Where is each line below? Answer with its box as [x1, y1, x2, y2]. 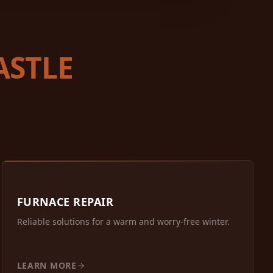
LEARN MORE [16, 260, 77, 272]
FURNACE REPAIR [16, 194, 113, 210]
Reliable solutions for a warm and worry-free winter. [16, 216, 230, 228]
